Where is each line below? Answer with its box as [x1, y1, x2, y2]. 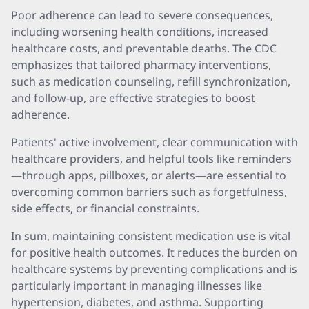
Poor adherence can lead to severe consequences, [11, 8, 273, 23]
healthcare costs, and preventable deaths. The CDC [11, 41, 277, 56]
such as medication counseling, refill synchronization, [11, 74, 290, 89]
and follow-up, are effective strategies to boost [11, 90, 255, 106]
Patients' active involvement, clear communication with [11, 134, 298, 150]
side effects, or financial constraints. [11, 201, 199, 216]
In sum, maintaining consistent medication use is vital [11, 228, 290, 243]
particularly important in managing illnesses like [11, 278, 262, 293]
